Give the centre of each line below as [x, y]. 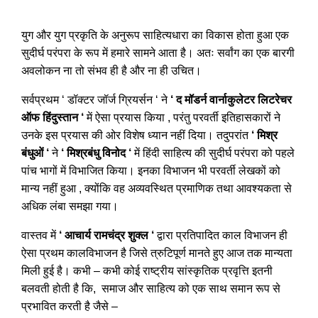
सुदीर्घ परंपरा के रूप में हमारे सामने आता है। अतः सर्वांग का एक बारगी [158, 53]
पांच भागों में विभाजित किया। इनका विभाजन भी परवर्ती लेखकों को [151, 171]
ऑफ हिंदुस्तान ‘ [53, 117]
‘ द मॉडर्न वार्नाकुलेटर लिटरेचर [231, 100]
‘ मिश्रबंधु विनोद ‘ [96, 153]
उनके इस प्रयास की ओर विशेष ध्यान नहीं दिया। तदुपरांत [136, 135]
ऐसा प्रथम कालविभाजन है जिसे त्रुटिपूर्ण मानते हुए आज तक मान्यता [157, 253]
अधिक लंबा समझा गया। [70, 206]
